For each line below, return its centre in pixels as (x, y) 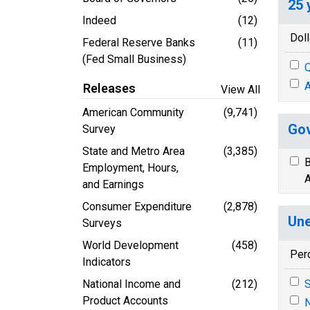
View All (240, 89)
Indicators (107, 262)
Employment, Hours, (130, 167)
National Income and (131, 284)
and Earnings (113, 184)
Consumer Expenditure (137, 206)
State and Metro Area (134, 151)
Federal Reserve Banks (139, 42)
